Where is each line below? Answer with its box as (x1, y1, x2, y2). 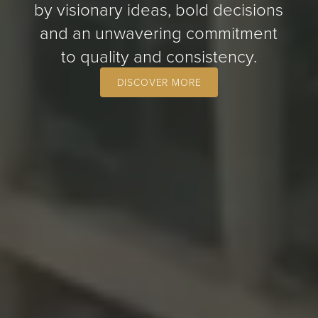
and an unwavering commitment (40, 21, 278, 44)
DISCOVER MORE (116, 75, 202, 89)
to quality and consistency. (60, 44, 257, 67)
